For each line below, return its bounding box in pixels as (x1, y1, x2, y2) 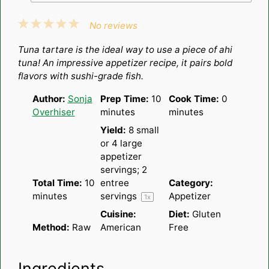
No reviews (89, 19, 138, 31)
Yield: (100, 124, 126, 136)
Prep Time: (100, 92, 149, 104)
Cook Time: (168, 92, 219, 104)
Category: (168, 177, 213, 189)
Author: (32, 92, 65, 104)
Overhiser (32, 106, 75, 118)
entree (100, 177, 129, 189)
